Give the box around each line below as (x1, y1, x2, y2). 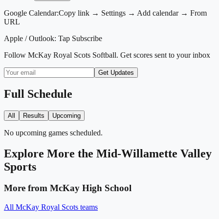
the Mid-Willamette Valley (78, 147, 212, 160)
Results (23, 111, 44, 119)
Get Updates (98, 68, 134, 76)
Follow (4, 50, 28, 59)
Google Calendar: (4, 8, 59, 17)
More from (4, 183, 50, 194)
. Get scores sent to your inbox (116, 50, 210, 59)
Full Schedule (4, 87, 72, 100)
